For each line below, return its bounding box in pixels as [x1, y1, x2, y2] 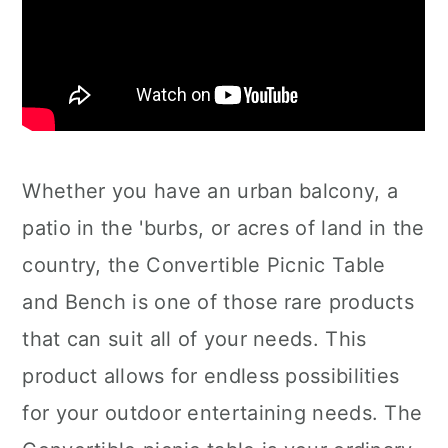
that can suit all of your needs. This [22, 327, 367, 351]
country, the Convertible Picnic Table [22, 253, 386, 277]
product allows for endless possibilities [22, 364, 400, 388]
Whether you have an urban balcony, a [22, 179, 399, 203]
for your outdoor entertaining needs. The [22, 401, 423, 425]
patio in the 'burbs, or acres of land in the [22, 216, 425, 240]
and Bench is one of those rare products [22, 290, 415, 314]
